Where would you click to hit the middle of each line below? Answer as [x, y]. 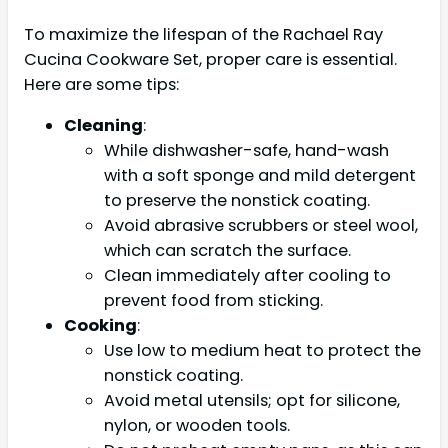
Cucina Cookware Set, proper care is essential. [210, 59]
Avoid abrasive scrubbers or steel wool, [261, 225]
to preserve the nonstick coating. [237, 200]
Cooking [100, 325]
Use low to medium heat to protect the [262, 350]
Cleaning [103, 125]
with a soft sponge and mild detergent [260, 175]
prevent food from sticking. [213, 300]
